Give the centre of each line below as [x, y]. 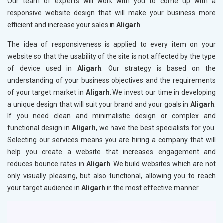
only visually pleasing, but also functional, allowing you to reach [111, 176]
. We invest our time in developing [163, 92]
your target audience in [44, 188]
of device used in [43, 68]
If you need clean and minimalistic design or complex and [111, 116]
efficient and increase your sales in [62, 25]
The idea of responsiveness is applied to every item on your [111, 45]
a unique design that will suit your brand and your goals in [99, 104]
